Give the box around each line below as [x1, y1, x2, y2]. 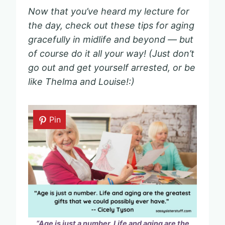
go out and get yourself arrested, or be [28, 62, 195, 73]
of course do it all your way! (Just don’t [28, 48, 194, 59]
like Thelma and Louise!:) [28, 76, 135, 87]
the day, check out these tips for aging [28, 20, 194, 31]
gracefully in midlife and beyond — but [28, 34, 193, 45]
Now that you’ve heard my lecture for [28, 6, 189, 17]
